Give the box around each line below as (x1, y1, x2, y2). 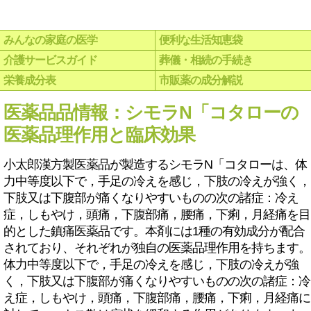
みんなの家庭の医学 (3, 34, 97, 46)
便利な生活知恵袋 (159, 34, 242, 46)
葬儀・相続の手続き (159, 54, 253, 66)
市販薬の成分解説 (159, 74, 242, 86)
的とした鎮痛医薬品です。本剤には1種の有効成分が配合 (3, 224, 305, 238)
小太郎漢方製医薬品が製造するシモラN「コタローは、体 (3, 158, 307, 171)
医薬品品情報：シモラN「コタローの (3, 102, 299, 123)
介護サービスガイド (3, 54, 97, 66)
